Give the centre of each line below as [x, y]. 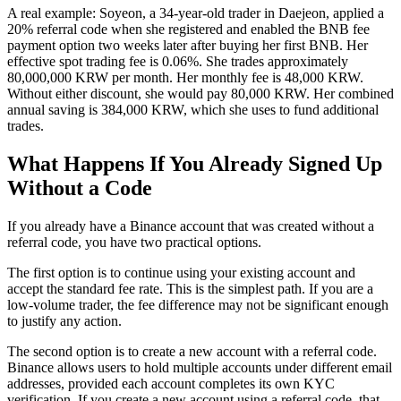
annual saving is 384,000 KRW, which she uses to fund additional [193, 110]
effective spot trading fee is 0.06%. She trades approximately [178, 62]
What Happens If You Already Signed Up [195, 164]
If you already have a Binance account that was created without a [191, 226]
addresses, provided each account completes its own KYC [171, 384]
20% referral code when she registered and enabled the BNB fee [188, 30]
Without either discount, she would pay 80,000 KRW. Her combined [200, 94]
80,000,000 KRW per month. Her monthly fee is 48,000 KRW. [185, 78]
